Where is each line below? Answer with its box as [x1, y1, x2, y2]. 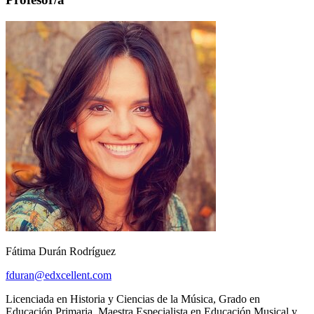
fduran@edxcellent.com [6, 268, 111, 281]
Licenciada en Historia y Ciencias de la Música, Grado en [6, 292, 260, 305]
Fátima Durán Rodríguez [6, 245, 116, 257]
